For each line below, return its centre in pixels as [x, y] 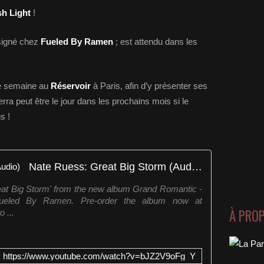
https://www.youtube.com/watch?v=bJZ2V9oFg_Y [99, 256]
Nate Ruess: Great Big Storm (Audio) [197, 166]
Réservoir [71, 86]
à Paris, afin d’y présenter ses [149, 86]
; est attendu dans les [155, 42]
